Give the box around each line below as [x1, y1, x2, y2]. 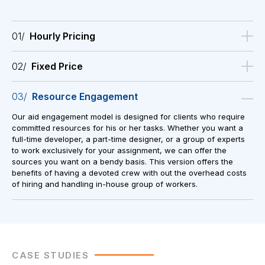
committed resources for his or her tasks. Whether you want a [12, 123, 243, 133]
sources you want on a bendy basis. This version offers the [12, 157, 233, 167]
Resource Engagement [32, 91, 138, 103]
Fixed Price [31, 60, 83, 73]
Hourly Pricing [30, 30, 95, 43]
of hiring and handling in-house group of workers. [12, 179, 198, 189]
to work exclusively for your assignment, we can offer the [12, 146, 227, 156]
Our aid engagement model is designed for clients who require [12, 112, 245, 122]
